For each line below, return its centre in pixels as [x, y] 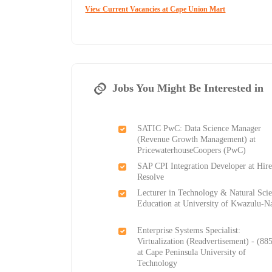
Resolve [151, 177]
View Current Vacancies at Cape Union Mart [155, 9]
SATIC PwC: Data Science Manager [199, 129]
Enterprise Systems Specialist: [189, 231]
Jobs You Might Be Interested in [188, 88]
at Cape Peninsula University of [192, 253]
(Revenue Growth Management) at [197, 140]
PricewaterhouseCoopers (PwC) [192, 151]
